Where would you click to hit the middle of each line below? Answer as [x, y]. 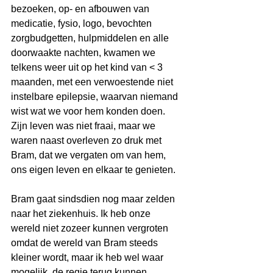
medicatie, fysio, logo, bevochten [83, 24]
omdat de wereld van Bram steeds [86, 243]
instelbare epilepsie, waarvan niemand [96, 97]
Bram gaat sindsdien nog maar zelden [94, 199]
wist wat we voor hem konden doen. [89, 112]
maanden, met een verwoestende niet [93, 82]
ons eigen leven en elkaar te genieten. [93, 170]
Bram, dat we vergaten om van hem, [90, 155]
